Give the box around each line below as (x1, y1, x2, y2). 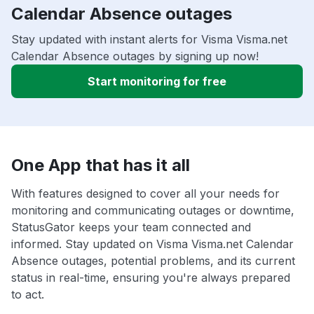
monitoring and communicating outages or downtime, (11, 203, 294, 217)
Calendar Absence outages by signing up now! (11, 48, 259, 63)
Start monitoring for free (88, 74, 226, 88)
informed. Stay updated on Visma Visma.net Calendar (11, 236, 294, 251)
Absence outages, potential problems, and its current (11, 253, 295, 268)
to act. (11, 287, 44, 301)
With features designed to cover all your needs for (11, 186, 280, 200)
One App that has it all (11, 154, 190, 175)
